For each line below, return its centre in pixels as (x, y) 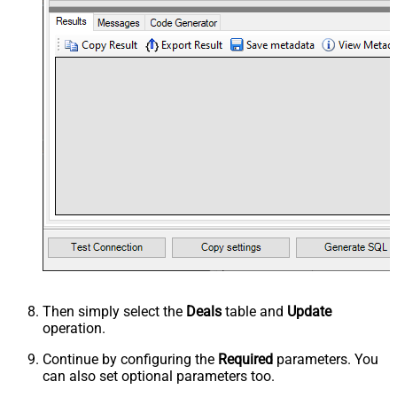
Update (309, 312)
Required (245, 360)
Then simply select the (114, 312)
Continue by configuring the (130, 360)
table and (254, 312)
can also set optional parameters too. (159, 377)
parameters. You (326, 360)
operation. (74, 329)
